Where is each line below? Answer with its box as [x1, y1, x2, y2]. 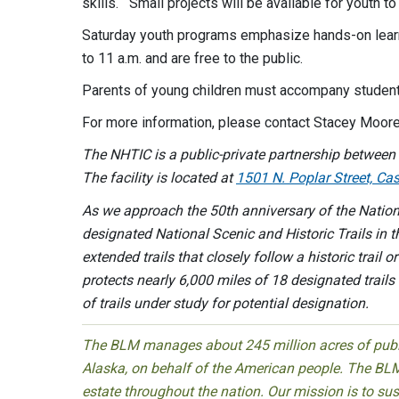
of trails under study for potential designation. [82, 294, 369, 312]
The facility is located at [82, 169, 236, 186]
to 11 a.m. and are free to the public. [82, 50, 303, 67]
